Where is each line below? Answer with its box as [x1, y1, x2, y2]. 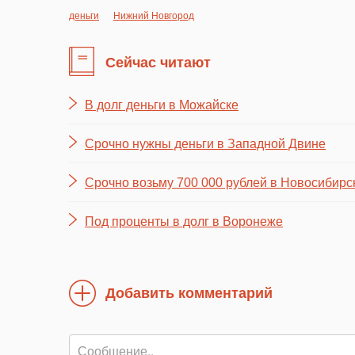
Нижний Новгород [113, 8, 194, 21]
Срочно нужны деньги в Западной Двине [85, 137, 326, 151]
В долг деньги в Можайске [85, 98, 239, 112]
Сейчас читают [105, 52, 211, 72]
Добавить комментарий [105, 285, 273, 301]
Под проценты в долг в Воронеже [85, 215, 283, 228]
